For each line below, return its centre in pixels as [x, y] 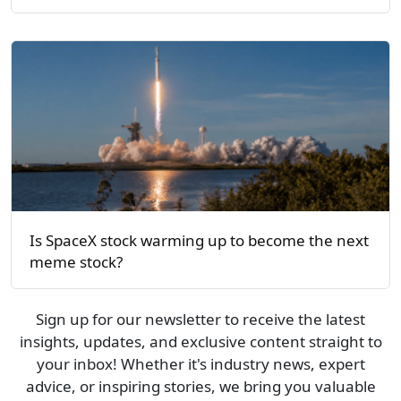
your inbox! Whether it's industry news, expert [200, 364]
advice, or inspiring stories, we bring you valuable [200, 387]
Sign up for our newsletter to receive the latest [200, 320]
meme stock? [76, 262]
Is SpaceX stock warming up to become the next [199, 241]
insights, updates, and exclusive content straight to [200, 342]
